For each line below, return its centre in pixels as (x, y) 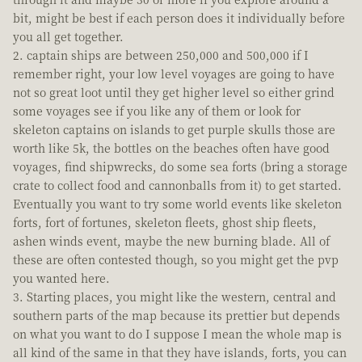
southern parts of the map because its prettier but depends (177, 316)
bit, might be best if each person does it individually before (179, 18)
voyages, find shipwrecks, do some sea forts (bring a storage (180, 167)
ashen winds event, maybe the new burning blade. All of (171, 241)
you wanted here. (61, 278)
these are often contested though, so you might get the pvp (176, 260)
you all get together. (68, 37)
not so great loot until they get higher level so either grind (174, 93)
